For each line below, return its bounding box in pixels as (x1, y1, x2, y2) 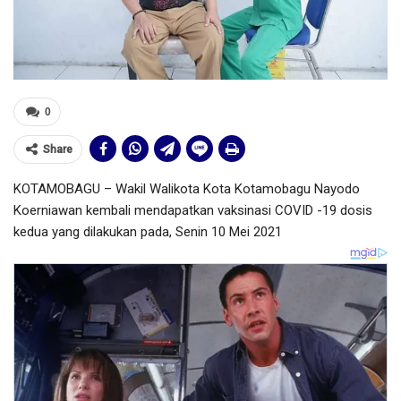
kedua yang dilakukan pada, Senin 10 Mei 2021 (13, 223, 282, 240)
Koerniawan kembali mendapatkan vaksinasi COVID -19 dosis (13, 201, 372, 218)
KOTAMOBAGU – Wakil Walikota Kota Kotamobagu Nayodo (13, 180, 360, 197)
